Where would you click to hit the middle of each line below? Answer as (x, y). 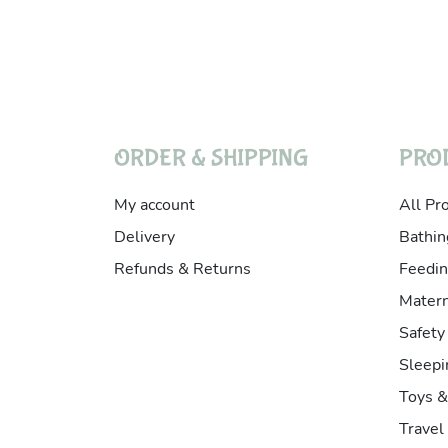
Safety (422, 333)
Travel (421, 429)
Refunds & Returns (182, 269)
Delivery (144, 237)
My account (154, 205)
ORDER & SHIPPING (211, 159)
